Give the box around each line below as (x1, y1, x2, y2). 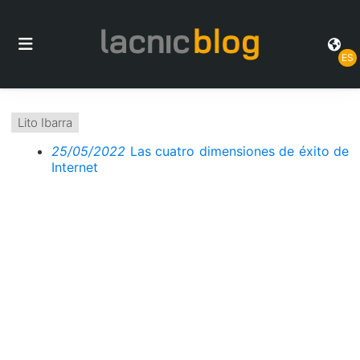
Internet (51, 159, 106, 175)
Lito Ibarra (18, 115, 72, 130)
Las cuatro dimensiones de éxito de (129, 143, 349, 159)
